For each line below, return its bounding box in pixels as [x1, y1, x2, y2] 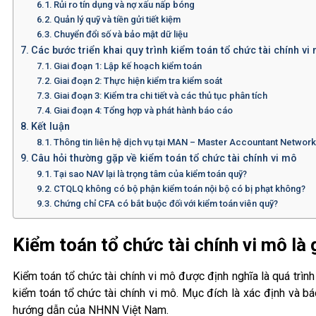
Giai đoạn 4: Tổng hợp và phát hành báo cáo [54, 104, 233, 116]
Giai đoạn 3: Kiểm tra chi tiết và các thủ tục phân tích [54, 90, 268, 101]
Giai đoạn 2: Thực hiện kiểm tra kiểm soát [54, 75, 223, 86]
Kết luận [30, 120, 70, 133]
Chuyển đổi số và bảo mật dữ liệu [54, 28, 188, 39]
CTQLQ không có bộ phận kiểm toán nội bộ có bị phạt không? [54, 183, 306, 194]
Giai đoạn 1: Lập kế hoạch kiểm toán [54, 60, 202, 71]
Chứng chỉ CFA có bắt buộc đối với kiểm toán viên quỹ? [54, 197, 279, 209]
